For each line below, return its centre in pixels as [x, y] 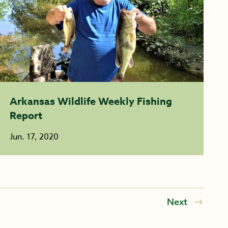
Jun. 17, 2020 [34, 137]
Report [26, 115]
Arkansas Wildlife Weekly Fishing [91, 101]
